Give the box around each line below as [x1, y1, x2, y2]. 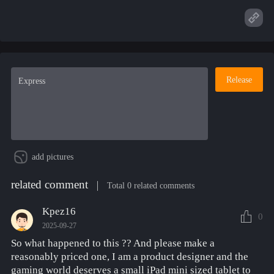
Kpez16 [42, 205, 76, 217]
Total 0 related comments [106, 181, 194, 191]
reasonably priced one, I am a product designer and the [10, 251, 248, 263]
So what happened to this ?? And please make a [10, 237, 215, 250]
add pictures [31, 152, 73, 162]
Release [226, 74, 253, 84]
